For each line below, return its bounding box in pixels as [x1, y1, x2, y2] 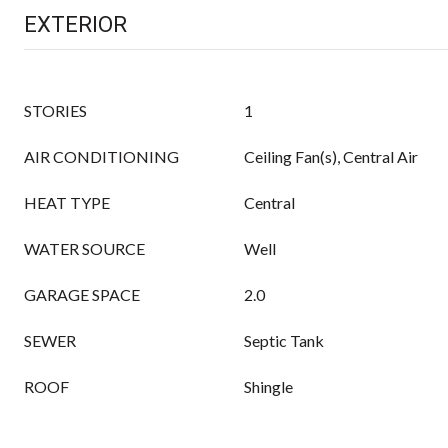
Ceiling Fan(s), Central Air [244, 147, 418, 166]
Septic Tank [244, 331, 324, 350]
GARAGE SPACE [24, 285, 140, 304]
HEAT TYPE [24, 193, 110, 212]
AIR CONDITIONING [24, 147, 179, 166]
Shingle [244, 377, 293, 396]
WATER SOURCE [24, 239, 145, 258]
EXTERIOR [24, 12, 127, 37]
